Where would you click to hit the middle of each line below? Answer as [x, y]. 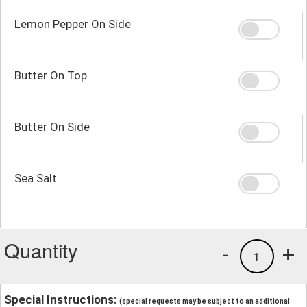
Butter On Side [52, 126]
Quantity [41, 249]
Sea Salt [36, 178]
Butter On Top [51, 75]
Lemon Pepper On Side [73, 24]
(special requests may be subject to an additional [205, 301]
